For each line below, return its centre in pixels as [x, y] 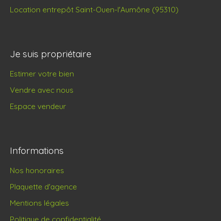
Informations [37, 151]
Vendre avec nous [42, 90]
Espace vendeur [38, 106]
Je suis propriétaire [51, 54]
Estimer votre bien [42, 74]
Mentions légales [39, 203]
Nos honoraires [37, 170]
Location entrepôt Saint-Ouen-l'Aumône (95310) [94, 10]
